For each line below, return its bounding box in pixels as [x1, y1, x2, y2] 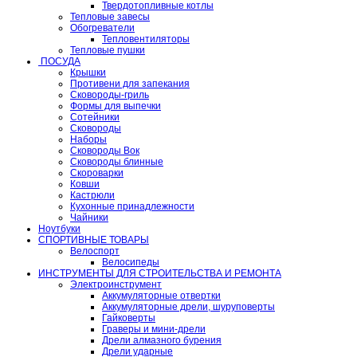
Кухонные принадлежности [70, 200, 194, 212]
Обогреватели [70, 22, 135, 33]
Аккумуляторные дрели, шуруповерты [102, 300, 275, 312]
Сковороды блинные [70, 155, 163, 167]
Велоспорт [70, 245, 120, 257]
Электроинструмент [70, 278, 162, 290]
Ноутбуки [38, 222, 80, 234]
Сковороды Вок [70, 144, 139, 156]
